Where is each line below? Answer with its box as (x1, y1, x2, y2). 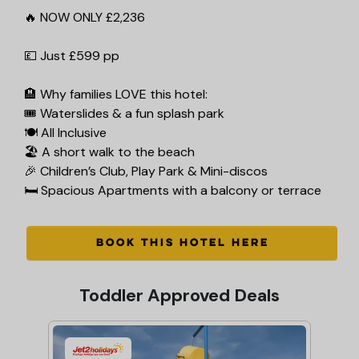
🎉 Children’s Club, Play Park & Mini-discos (24, 163, 268, 180)
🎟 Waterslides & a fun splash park (24, 105, 224, 123)
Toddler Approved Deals (79, 284, 280, 308)
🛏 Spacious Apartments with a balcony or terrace (24, 182, 321, 200)
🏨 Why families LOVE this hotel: (24, 86, 208, 103)
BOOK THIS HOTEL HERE (95, 235, 269, 252)
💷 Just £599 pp (24, 47, 119, 65)
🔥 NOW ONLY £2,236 (24, 9, 145, 26)
